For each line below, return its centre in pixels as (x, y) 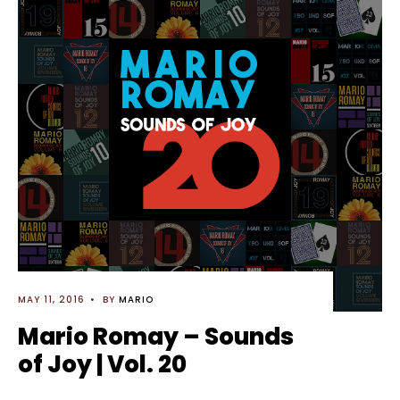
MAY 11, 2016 (51, 300)
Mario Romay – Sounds (156, 337)
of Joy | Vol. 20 (102, 364)
